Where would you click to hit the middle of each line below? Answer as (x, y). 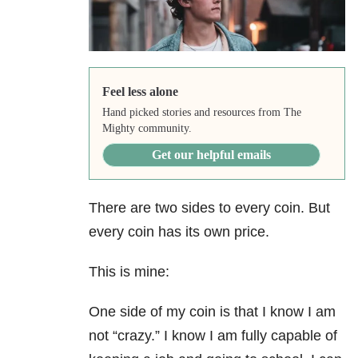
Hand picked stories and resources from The (201, 113)
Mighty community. (147, 129)
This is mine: (129, 272)
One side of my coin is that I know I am (212, 312)
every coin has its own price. (179, 232)
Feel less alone (140, 92)
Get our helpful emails (211, 155)
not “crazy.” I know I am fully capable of (213, 336)
